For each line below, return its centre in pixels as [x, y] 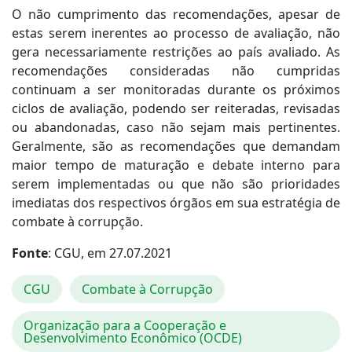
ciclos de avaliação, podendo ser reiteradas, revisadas [176, 108]
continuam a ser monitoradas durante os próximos [176, 90]
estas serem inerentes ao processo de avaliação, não [176, 33]
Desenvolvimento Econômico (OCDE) [133, 338]
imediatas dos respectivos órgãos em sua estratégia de [176, 203]
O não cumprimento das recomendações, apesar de [176, 14]
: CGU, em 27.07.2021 [110, 253]
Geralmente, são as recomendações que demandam [176, 146]
